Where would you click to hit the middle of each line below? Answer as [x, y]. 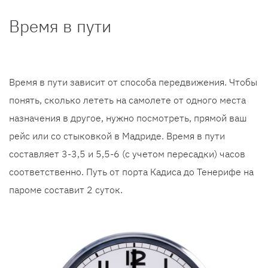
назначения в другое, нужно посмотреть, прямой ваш [128, 118]
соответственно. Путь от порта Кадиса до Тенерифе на [131, 172]
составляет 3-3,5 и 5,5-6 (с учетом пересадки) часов [127, 154]
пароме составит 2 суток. [66, 190]
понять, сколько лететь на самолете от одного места [127, 100]
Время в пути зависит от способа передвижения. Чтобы [133, 82]
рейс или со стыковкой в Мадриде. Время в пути [117, 136]
